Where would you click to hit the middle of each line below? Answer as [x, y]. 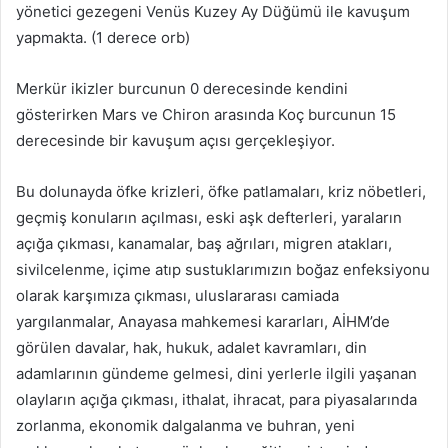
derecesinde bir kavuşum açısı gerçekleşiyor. [175, 141]
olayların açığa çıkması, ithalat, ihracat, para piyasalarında [216, 400]
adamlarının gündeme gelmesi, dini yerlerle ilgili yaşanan [216, 374]
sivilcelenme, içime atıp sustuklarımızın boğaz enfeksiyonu [223, 270]
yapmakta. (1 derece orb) [103, 38]
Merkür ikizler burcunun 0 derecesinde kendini [182, 89]
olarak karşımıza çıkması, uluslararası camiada [177, 296]
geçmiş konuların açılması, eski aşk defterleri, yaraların [209, 218]
